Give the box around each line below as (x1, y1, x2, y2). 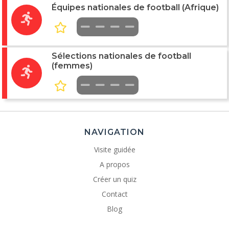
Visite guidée (94, 145, 135, 155)
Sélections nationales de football (52, 51, 191, 61)
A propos (99, 159, 130, 170)
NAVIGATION (84, 127, 145, 138)
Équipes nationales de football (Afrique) (52, 3, 219, 13)
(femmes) (52, 61, 93, 71)
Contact (101, 189, 128, 199)
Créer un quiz (93, 174, 136, 185)
